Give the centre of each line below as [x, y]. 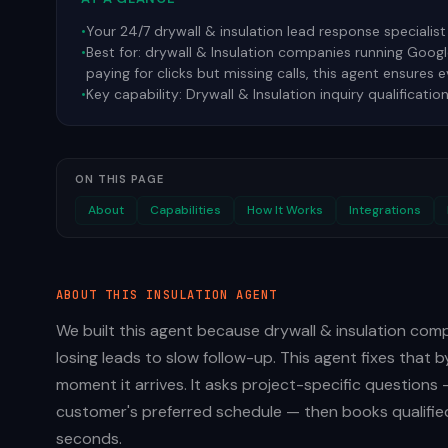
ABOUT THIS [101, 295]
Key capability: [136, 94]
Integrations [385, 210]
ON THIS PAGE [119, 179]
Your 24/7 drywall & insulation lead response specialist [266, 31]
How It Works [285, 210]
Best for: [115, 52]
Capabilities [185, 210]
